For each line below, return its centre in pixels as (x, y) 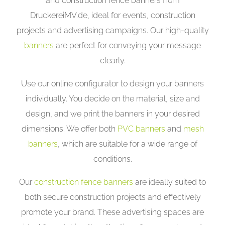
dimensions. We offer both (69, 129)
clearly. (113, 61)
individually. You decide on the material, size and (113, 99)
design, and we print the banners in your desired (113, 114)
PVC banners (141, 129)
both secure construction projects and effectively (113, 197)
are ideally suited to (170, 182)
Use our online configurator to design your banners (113, 84)
